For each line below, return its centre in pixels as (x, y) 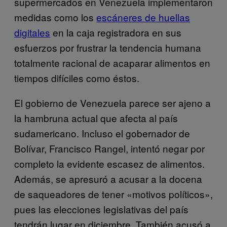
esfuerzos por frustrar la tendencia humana (108, 47)
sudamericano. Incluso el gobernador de (102, 133)
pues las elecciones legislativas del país (101, 209)
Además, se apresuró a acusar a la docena (108, 178)
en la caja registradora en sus (116, 32)
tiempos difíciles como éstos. (77, 78)
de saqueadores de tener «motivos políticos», (113, 194)
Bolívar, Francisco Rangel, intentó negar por (109, 148)
